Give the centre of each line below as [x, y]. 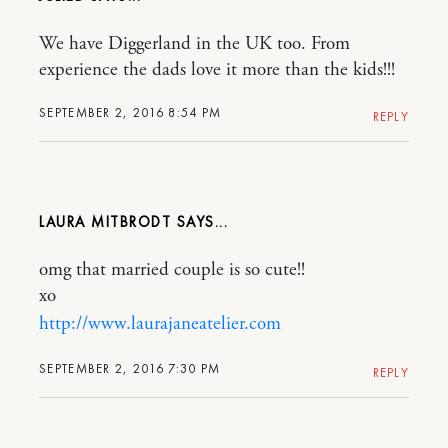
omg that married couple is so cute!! [172, 270]
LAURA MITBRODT [105, 222]
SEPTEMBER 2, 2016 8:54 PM [130, 112]
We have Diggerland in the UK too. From [194, 44]
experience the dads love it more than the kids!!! [217, 70]
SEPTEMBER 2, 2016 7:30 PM [130, 368]
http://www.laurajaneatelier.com [160, 324]
